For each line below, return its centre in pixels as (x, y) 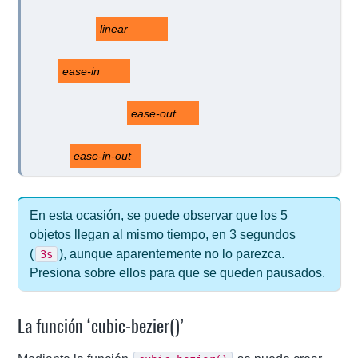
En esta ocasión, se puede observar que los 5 (159, 215)
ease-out (238, 113)
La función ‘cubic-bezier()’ (101, 324)
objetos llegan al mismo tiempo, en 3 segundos (163, 234)
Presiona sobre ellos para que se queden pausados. (178, 272)
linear (187, 29)
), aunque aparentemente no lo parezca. (172, 253)
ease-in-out (218, 155)
